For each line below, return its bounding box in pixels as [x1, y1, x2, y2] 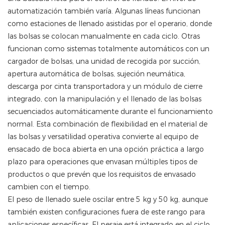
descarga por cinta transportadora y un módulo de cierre [8, 82, 202, 91]
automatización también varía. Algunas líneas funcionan [8, 7, 200, 16]
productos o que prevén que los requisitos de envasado [8, 170, 196, 179]
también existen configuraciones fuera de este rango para [8, 207, 205, 217]
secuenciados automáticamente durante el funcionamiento [8, 107, 213, 117]
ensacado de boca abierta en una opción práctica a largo [8, 145, 204, 154]
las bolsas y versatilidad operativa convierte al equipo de [8, 132, 198, 142]
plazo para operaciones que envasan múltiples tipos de [8, 157, 197, 167]
